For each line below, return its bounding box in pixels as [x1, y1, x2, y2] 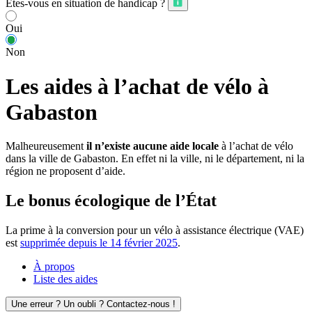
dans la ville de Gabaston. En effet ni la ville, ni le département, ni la [6, 153, 304, 165]
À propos [33, 260, 75, 273]
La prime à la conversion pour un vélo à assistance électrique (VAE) [6, 224, 304, 237]
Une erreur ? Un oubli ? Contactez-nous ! [11, 299, 175, 310]
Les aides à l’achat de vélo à [6, 73, 269, 99]
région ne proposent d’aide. [6, 165, 125, 178]
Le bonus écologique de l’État [6, 192, 217, 210]
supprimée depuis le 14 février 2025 [20, 237, 178, 249]
